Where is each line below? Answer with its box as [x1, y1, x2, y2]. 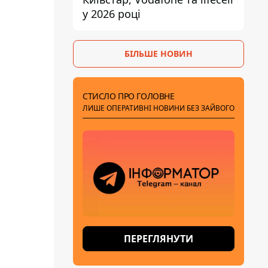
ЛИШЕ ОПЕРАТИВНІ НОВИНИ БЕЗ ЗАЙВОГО [83, 103, 234, 113]
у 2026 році [83, 7, 141, 21]
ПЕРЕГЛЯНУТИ [124, 232, 193, 245]
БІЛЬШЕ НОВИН [124, 48, 193, 59]
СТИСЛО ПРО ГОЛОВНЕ [83, 90, 175, 102]
